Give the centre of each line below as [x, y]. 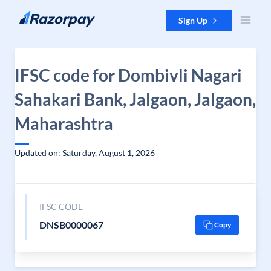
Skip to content [38, 15]
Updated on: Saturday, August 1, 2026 [85, 153]
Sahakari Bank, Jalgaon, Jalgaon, [135, 99]
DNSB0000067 [71, 225]
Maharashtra [64, 123]
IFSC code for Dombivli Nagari [128, 75]
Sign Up [193, 20]
